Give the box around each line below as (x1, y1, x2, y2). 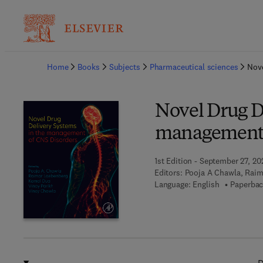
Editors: (154, 167, 183, 178)
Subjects (109, 62, 140, 72)
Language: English (154, 179, 220, 190)
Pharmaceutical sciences (149, 62, 238, 72)
